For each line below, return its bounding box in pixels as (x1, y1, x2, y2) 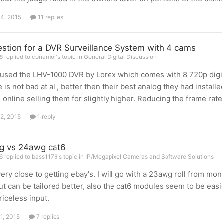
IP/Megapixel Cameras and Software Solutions (85, 153, 214, 160)
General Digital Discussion (83, 53, 157, 60)
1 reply (35, 113, 55, 120)
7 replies (34, 213, 59, 220)
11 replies (36, 13, 63, 21)
